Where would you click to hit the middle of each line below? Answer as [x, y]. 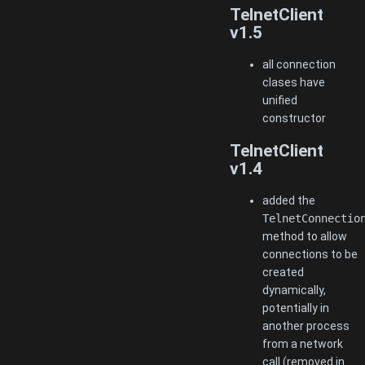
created [283, 272]
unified [280, 101]
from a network [303, 343]
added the [289, 200]
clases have [294, 83]
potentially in [296, 308]
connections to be [310, 254]
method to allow [305, 236]
